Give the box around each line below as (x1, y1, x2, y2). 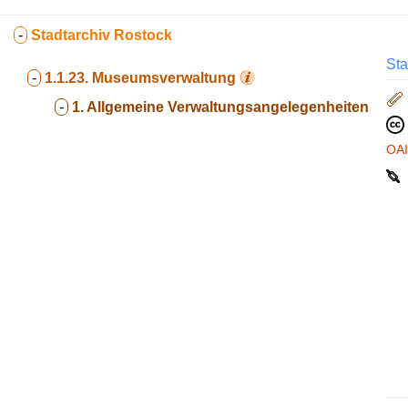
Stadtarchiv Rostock (31, 27, 172, 43)
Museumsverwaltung (92, 70, 236, 86)
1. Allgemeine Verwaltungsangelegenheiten (72, 99, 369, 115)
